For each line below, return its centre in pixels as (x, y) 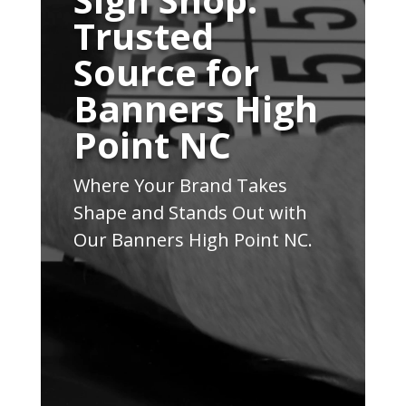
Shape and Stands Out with (190, 213)
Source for (166, 72)
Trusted (143, 36)
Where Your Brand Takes (180, 185)
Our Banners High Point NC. (193, 240)
